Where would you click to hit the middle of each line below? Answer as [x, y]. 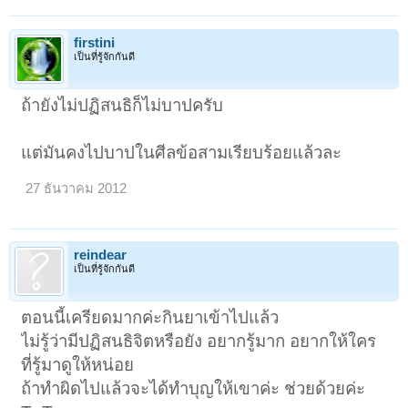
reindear [100, 255]
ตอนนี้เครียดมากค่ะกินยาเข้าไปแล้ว [150, 317]
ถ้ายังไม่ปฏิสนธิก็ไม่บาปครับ [122, 105]
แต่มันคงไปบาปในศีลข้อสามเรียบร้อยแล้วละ [182, 152]
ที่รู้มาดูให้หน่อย [78, 364]
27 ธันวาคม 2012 [76, 188]
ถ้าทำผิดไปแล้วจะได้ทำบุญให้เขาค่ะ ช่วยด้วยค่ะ [194, 388]
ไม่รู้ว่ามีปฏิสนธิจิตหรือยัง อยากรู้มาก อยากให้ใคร [199, 341]
